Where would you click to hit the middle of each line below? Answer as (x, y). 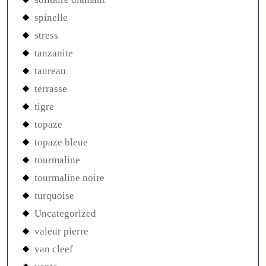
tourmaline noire (69, 178)
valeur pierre (61, 232)
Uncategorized (65, 214)
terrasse (51, 89)
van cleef (54, 249)
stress (46, 36)
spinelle (51, 18)
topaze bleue (61, 142)
